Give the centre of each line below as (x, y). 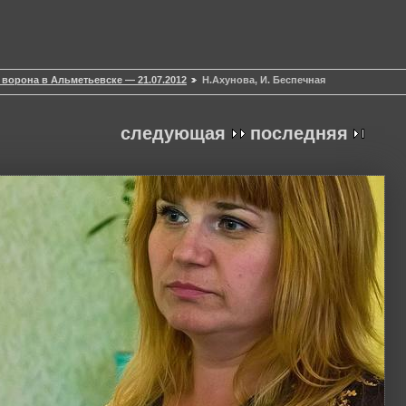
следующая (173, 134)
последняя (299, 134)
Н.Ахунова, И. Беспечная (264, 80)
